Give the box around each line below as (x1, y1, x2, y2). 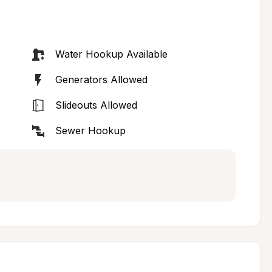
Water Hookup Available (55, 48, 168, 60)
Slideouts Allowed (55, 99, 137, 111)
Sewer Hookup (55, 124, 126, 137)
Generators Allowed (55, 73, 148, 86)
